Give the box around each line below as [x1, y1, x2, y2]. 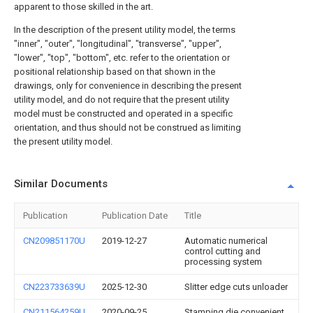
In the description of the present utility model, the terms [14, 24, 235, 35]
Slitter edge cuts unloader [184, 282, 288, 292]
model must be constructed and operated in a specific [14, 108, 233, 119]
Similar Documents [14, 177, 108, 190]
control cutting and [184, 246, 261, 256]
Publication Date [102, 210, 168, 221]
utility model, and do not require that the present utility [14, 94, 229, 105]
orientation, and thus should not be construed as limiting [14, 122, 241, 133]
